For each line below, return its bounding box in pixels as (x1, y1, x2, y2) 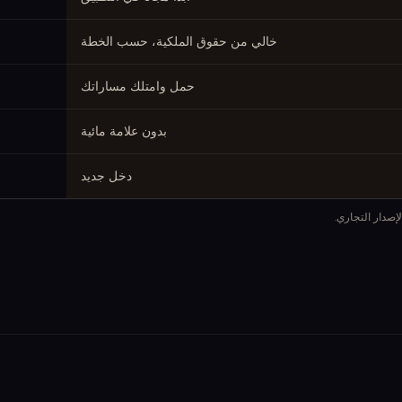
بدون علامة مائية (81, 122, 167, 139)
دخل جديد (81, 167, 132, 184)
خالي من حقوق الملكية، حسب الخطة (81, 32, 277, 49)
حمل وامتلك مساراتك (81, 77, 195, 94)
